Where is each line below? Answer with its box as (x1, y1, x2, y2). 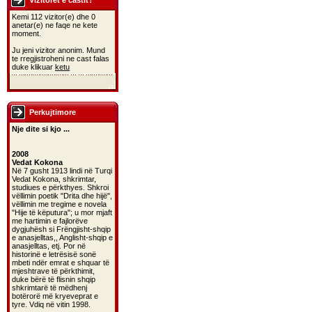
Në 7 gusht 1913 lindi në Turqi (12, 166, 112, 175)
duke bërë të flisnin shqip (12, 275, 95, 283)
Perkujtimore (29, 108, 76, 116)
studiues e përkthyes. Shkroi (12, 183, 109, 192)
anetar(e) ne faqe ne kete (12, 21, 97, 29)
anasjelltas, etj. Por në (12, 242, 86, 250)
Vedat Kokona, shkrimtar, (12, 175, 96, 183)
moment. (12, 29, 41, 38)
